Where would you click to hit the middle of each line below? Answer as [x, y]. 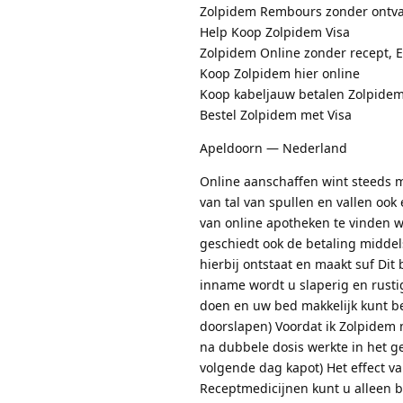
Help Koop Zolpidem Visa [275, 31]
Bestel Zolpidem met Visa [276, 114]
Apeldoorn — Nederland [273, 148]
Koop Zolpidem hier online [280, 73]
